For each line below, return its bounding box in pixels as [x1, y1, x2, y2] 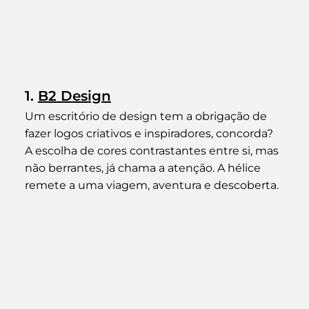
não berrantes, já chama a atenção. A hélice [24, 161, 263, 175]
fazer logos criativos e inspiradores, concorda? [24, 127, 276, 141]
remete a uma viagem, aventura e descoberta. [24, 179, 279, 192]
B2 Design [37, 88, 111, 105]
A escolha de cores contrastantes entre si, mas [24, 144, 281, 158]
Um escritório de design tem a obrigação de [24, 110, 270, 123]
